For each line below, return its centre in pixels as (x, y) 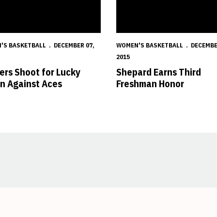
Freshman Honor (150, 84)
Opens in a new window (144, 165)
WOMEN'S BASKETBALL (150, 45)
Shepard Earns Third (159, 72)
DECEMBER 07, (74, 45)
